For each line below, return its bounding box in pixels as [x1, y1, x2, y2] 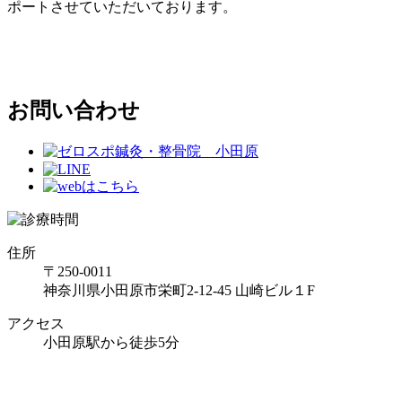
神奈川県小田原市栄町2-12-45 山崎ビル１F [43, 282, 315, 298]
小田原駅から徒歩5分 [43, 334, 179, 350]
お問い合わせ [7, 99, 140, 123]
